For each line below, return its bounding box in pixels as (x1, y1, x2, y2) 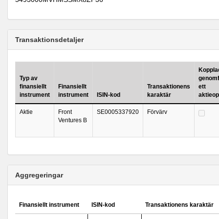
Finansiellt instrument (19, 201, 79, 208)
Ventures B (58, 117, 87, 124)
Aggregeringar (15, 171, 63, 179)
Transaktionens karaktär (145, 201, 214, 208)
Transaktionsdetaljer (15, 36, 84, 44)
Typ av (20, 75, 38, 82)
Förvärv (147, 109, 167, 115)
